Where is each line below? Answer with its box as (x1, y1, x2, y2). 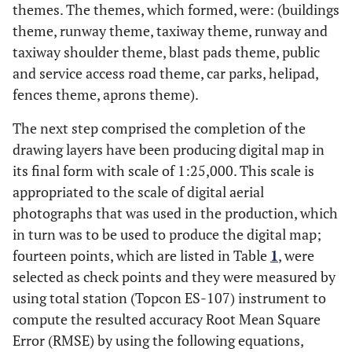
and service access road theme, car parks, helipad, (13, 64, 318, 83)
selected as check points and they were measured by (13, 267, 335, 287)
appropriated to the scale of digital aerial (13, 182, 264, 202)
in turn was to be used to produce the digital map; (13, 225, 321, 244)
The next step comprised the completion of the (13, 119, 306, 138)
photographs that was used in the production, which (13, 203, 338, 223)
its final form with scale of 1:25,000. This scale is (13, 161, 314, 181)
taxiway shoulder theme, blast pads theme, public (13, 42, 320, 62)
